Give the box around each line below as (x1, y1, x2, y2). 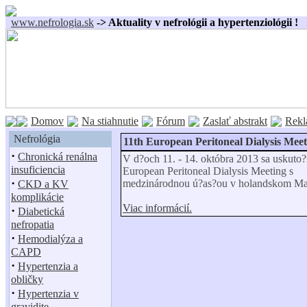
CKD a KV (18, 178, 69, 190)
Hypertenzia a (18, 260, 78, 272)
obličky (11, 273, 43, 285)
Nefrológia (11, 133, 60, 145)
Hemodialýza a (18, 233, 83, 245)
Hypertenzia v (18, 288, 79, 299)
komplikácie (11, 191, 64, 203)
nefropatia (11, 219, 54, 230)
